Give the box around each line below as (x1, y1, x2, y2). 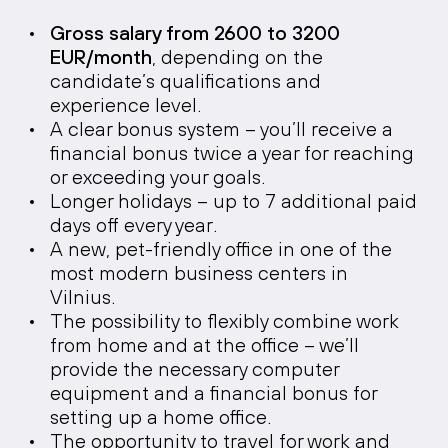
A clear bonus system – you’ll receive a (50, 117, 393, 140)
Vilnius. (50, 285, 125, 308)
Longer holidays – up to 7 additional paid (50, 189, 417, 212)
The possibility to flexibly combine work (50, 309, 399, 332)
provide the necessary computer (50, 357, 339, 380)
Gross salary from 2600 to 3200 (50, 21, 340, 44)
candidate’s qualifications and (50, 69, 321, 92)
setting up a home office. (50, 405, 271, 428)
